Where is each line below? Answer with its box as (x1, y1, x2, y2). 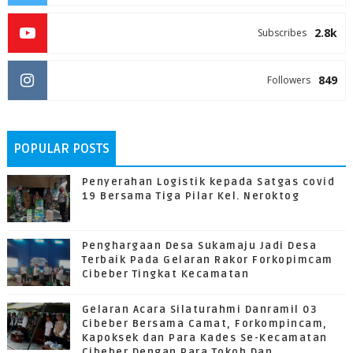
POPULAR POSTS (13, 141, 110, 158)
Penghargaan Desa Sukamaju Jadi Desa (81, 240, 318, 253)
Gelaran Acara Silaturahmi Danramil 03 (81, 303, 318, 317)
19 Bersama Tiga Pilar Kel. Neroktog (81, 190, 300, 203)
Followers (267, 73, 311, 87)
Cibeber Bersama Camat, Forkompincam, (81, 318, 328, 331)
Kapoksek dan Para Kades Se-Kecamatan (81, 332, 328, 345)
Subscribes (258, 26, 307, 40)
